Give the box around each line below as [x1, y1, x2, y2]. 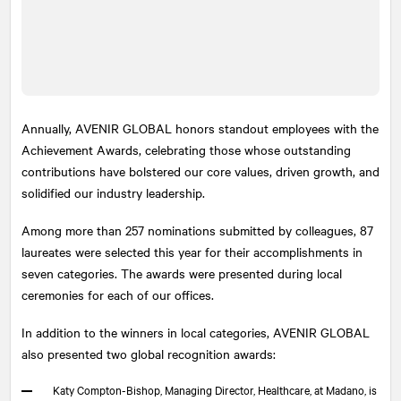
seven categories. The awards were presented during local [21, 263, 342, 282]
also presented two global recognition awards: [21, 344, 276, 363]
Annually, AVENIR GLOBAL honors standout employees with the [21, 118, 379, 137]
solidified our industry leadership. [21, 183, 205, 201]
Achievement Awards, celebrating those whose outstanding [21, 140, 351, 158]
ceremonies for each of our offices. [21, 285, 214, 303]
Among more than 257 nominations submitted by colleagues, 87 [21, 220, 373, 239]
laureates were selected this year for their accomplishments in [21, 242, 363, 260]
